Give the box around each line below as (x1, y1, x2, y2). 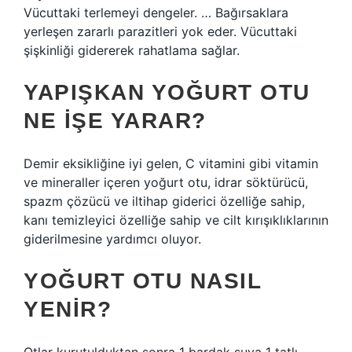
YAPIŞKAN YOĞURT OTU (24, 80, 310, 104)
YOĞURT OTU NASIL (24, 269, 261, 293)
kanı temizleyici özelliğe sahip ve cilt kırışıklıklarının (24, 212, 328, 228)
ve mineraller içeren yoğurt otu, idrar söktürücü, (24, 174, 308, 190)
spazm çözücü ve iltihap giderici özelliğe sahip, (24, 193, 305, 209)
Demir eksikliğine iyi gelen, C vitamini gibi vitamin (24, 156, 318, 171)
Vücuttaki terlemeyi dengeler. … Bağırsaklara (24, 5, 288, 20)
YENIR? (24, 297, 112, 321)
